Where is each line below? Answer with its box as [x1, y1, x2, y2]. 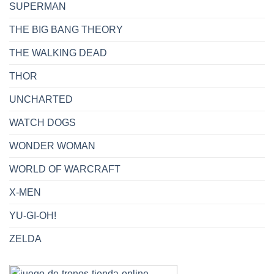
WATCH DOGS [9, 117, 76, 128]
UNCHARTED [9, 94, 73, 105]
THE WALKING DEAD [9, 47, 107, 58]
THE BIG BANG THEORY [9, 24, 123, 35]
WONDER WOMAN [9, 140, 95, 151]
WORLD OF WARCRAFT [9, 163, 120, 174]
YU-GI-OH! [9, 210, 56, 221]
